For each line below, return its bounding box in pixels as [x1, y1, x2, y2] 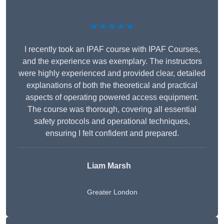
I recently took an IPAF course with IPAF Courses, [24, 45, 200, 54]
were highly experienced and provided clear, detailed [18, 69, 205, 78]
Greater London [86, 188, 137, 196]
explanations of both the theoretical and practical [26, 81, 197, 90]
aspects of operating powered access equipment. [25, 93, 198, 102]
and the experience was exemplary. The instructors [22, 57, 202, 66]
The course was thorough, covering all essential [27, 105, 196, 114]
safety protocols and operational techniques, [34, 117, 190, 126]
